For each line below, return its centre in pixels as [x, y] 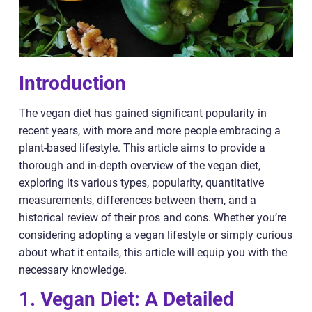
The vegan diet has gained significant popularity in [143, 113]
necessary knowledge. [73, 270]
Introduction [72, 83]
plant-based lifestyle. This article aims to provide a [142, 148]
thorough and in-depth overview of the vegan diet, [140, 165]
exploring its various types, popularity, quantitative [141, 183]
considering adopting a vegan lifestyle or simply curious [156, 235]
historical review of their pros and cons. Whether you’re [153, 218]
